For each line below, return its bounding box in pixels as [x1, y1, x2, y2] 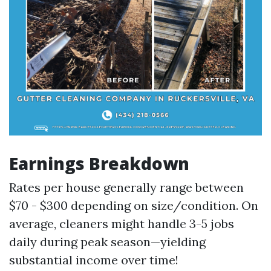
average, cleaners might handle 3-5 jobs [9, 216, 234, 231]
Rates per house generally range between [9, 180, 244, 195]
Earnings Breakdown [9, 152, 189, 175]
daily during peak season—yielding [9, 234, 206, 249]
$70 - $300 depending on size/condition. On [9, 198, 258, 213]
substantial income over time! [9, 252, 178, 267]
